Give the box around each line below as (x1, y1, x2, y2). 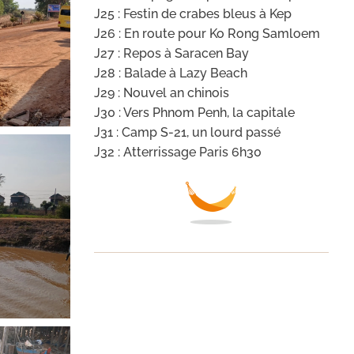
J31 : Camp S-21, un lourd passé (93, 125, 281, 141)
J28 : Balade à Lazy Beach (93, 66, 247, 81)
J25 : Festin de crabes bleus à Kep (93, 6, 292, 22)
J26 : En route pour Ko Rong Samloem (93, 26, 320, 42)
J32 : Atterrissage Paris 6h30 (93, 145, 262, 160)
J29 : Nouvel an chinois (93, 85, 229, 101)
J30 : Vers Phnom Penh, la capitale (93, 105, 295, 121)
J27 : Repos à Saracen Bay (93, 46, 249, 62)
